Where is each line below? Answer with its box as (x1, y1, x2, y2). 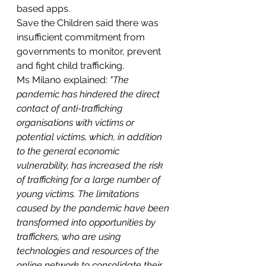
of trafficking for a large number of (17, 174, 163, 185)
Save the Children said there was (17, 17, 161, 28)
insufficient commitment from (17, 31, 147, 43)
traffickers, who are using (17, 231, 123, 242)
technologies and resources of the (17, 245, 161, 256)
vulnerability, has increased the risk (17, 160, 166, 171)
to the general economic (17, 145, 122, 157)
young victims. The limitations (17, 188, 141, 199)
